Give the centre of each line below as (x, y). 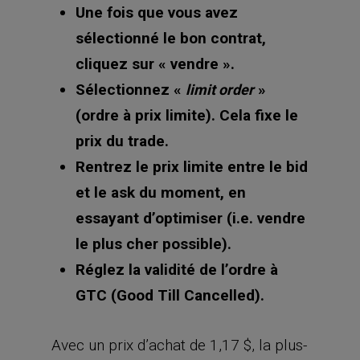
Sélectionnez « (131, 89)
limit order (220, 89)
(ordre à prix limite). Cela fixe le (187, 115)
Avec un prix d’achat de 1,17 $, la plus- (179, 345)
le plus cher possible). (153, 243)
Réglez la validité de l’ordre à (177, 269)
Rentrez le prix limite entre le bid (192, 166)
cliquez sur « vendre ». (155, 63)
